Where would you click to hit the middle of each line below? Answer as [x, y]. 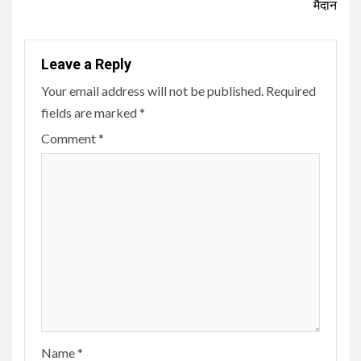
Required [291, 90]
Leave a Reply [86, 64]
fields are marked [90, 112]
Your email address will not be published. [152, 90]
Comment [70, 138]
